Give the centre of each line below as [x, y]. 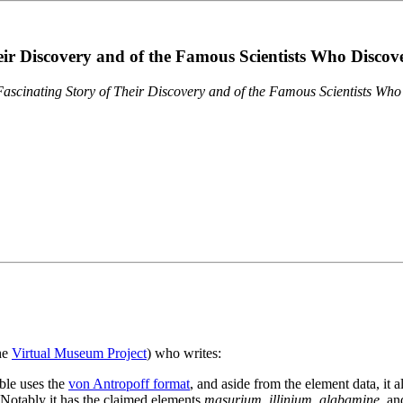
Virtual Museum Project [79, 354]
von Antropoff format [129, 384]
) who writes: [184, 354]
